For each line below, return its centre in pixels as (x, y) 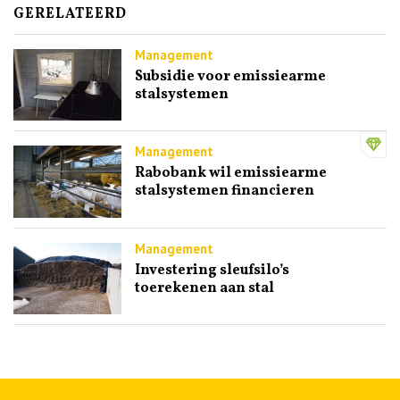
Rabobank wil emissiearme (230, 174)
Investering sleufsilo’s (212, 270)
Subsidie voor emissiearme (230, 76)
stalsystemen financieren (224, 192)
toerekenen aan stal (204, 288)
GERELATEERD (70, 14)
